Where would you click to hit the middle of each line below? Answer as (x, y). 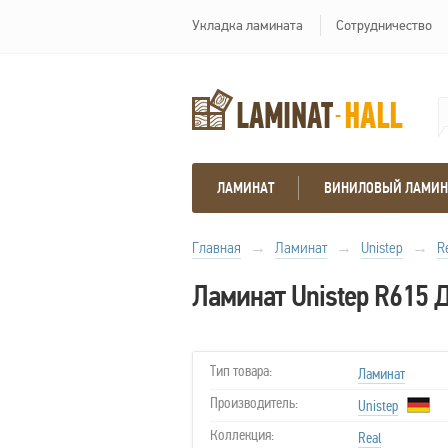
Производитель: (254, 403)
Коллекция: (242, 435)
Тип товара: (241, 371)
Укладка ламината (247, 25)
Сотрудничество (384, 25)
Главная (216, 247)
